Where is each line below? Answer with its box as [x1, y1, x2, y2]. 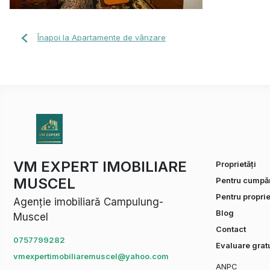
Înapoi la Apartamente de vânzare [37, 33, 166, 43]
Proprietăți [216, 159, 256, 169]
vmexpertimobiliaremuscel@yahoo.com [13, 251, 169, 262]
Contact [216, 224, 246, 234]
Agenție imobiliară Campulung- [13, 196, 163, 209]
